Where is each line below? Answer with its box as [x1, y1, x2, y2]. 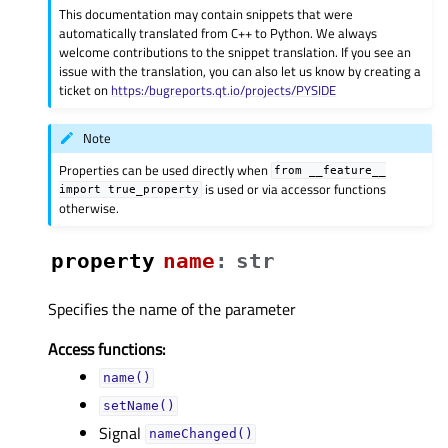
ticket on [59, 79, 112, 100]
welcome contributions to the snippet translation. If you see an [59, 41, 412, 62]
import [59, 183, 102, 196]
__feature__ [309, 164, 387, 177]
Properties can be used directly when [59, 159, 272, 180]
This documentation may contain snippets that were [59, 3, 354, 24]
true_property [108, 183, 200, 196]
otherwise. [59, 197, 120, 218]
